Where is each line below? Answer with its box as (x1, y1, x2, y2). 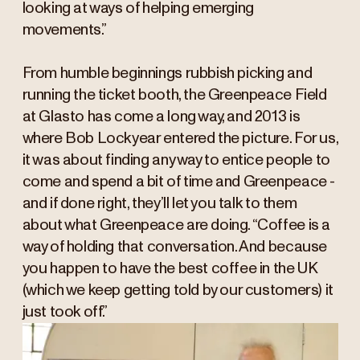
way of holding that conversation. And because (22, 239, 327, 256)
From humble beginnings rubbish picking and (22, 66, 313, 82)
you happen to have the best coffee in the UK (22, 261, 317, 277)
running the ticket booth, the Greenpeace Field (22, 88, 327, 104)
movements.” (22, 22, 107, 39)
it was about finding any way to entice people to (22, 153, 330, 169)
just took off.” (22, 305, 108, 321)
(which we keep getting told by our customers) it (22, 283, 333, 299)
